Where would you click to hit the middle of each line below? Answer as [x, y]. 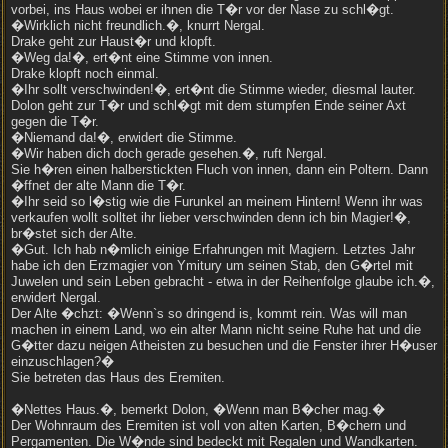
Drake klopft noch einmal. [85, 73]
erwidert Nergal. [56, 297]
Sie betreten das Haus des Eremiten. [118, 377]
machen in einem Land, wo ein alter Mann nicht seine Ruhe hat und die [216, 329]
